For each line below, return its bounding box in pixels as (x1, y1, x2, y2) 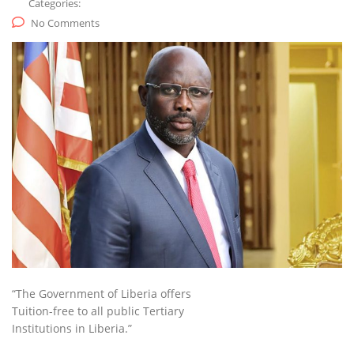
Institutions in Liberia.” (12, 321, 132, 337)
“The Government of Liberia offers (12, 286, 191, 302)
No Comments (31, 16, 100, 31)
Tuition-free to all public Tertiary (12, 303, 184, 319)
